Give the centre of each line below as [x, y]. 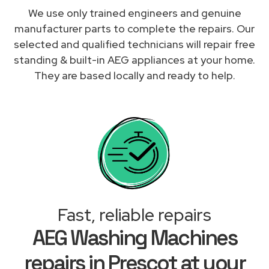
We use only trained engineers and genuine [134, 13]
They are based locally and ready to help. [134, 75]
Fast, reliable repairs [134, 215]
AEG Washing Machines [134, 237]
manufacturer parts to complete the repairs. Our [134, 28]
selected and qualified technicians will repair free [134, 44]
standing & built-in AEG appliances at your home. [134, 59]
